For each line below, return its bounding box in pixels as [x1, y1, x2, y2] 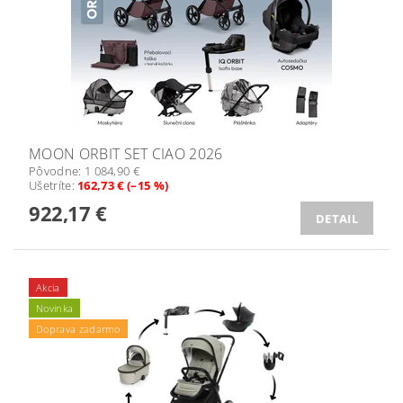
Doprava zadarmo [36, 322, 121, 336]
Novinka [36, 301, 74, 316]
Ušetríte [29, 177, 72, 193]
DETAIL [316, 210, 358, 227]
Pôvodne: [29, 163, 85, 179]
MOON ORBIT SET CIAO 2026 [29, 144, 223, 164]
